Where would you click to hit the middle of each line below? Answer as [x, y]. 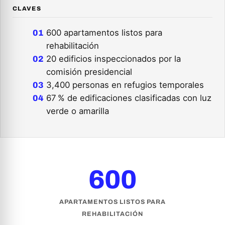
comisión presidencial [89, 72]
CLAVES [27, 8]
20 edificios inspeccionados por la [114, 59]
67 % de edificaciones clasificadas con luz [129, 98]
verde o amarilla [78, 111]
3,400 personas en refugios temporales [125, 85]
